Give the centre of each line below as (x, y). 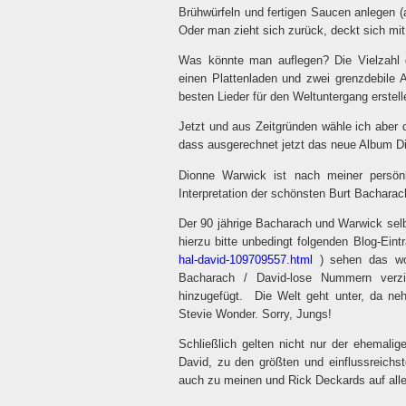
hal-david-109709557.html (246, 259)
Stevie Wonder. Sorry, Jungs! (255, 314)
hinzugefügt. (214, 295)
